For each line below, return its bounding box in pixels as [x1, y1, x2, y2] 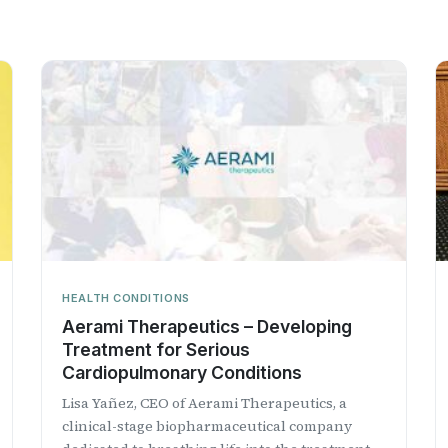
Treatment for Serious [62, 338, 251, 360]
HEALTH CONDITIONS [62, 290, 190, 305]
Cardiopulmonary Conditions [62, 361, 303, 383]
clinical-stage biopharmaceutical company [62, 415, 353, 436]
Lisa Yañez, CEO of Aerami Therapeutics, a [62, 392, 348, 413]
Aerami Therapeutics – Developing [62, 315, 353, 337]
